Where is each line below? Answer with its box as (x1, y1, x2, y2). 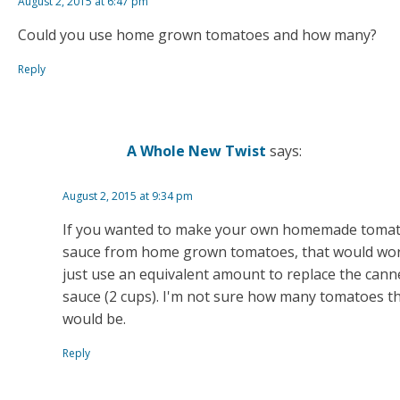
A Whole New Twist (127, 140, 266, 161)
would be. (62, 309, 126, 329)
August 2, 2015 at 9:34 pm (62, 188, 193, 204)
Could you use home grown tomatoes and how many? (18, 25, 377, 46)
